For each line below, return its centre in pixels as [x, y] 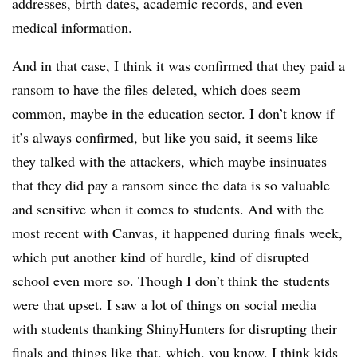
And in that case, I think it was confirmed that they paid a [178, 65]
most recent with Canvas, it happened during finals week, [177, 233]
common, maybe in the [80, 113]
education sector [195, 113]
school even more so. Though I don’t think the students [171, 280]
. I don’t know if [288, 113]
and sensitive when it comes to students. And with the [168, 209]
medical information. [75, 27]
